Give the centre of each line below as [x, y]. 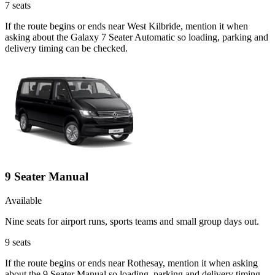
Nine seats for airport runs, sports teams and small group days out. [132, 221]
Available [23, 200]
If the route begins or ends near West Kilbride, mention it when [126, 26]
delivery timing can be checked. [66, 48]
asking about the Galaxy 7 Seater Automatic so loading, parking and [137, 37]
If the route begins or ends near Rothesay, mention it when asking [131, 263]
